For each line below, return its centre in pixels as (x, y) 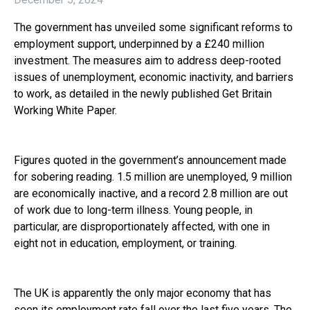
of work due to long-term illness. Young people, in (133, 210)
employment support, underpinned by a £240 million (139, 44)
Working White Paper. (65, 110)
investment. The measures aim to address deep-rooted (147, 60)
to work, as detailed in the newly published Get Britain (143, 93)
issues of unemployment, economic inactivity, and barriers (154, 77)
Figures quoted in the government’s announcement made (150, 160)
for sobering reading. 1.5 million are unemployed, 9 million (153, 176)
